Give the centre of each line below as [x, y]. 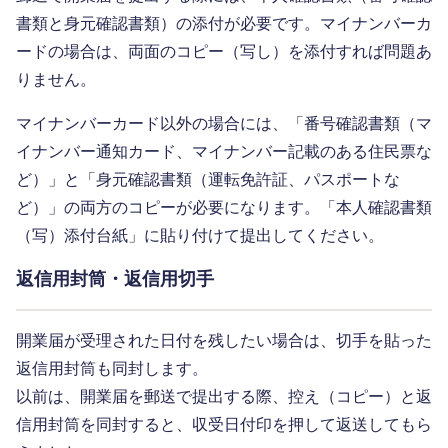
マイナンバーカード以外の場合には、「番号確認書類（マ [224, 124]
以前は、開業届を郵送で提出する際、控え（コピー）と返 [224, 397]
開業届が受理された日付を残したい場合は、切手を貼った [224, 341]
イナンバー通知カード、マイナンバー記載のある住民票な [224, 152]
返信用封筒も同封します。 [112, 369]
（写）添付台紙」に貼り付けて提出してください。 [200, 236]
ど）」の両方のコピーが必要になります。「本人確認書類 [224, 208]
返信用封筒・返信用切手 [115, 279]
